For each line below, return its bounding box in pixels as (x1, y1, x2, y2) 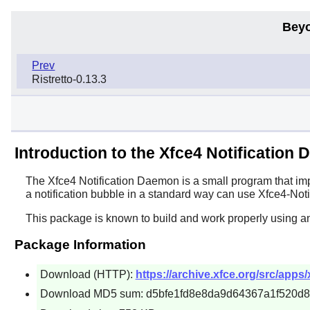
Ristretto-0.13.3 (32, 73, 107, 86)
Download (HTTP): (39, 268, 136, 280)
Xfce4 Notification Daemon (47, 174, 179, 187)
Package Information (14, 237, 146, 252)
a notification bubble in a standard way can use (25, 188, 258, 200)
